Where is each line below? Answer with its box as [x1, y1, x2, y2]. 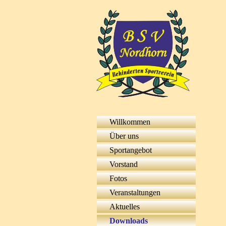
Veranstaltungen [109, 188, 160, 197]
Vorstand [109, 160, 138, 168]
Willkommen [109, 118, 150, 126]
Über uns [109, 132, 139, 140]
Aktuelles [109, 202, 140, 211]
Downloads [109, 216, 148, 225]
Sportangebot [109, 146, 152, 154]
